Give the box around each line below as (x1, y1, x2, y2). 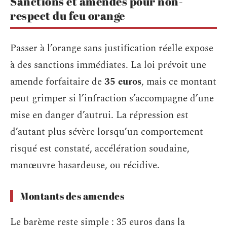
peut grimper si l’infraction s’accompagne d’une (10, 91, 214, 106)
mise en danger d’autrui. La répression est (10, 108, 188, 123)
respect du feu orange (10, 8, 125, 23)
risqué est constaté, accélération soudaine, (10, 141, 190, 156)
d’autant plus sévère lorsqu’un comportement (10, 125, 203, 139)
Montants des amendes (20, 190, 124, 203)
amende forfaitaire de (10, 74, 104, 89)
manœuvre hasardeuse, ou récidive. (10, 158, 160, 173)
